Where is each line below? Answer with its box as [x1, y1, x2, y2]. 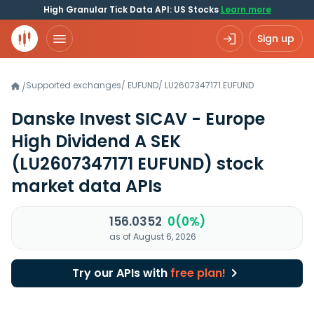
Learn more [220, 4, 271, 15]
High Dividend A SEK [11, 130, 181, 153]
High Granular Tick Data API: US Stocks [43, 4, 221, 15]
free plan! [170, 265, 226, 281]
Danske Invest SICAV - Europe [11, 107, 265, 130]
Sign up [257, 32, 294, 46]
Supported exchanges [26, 79, 121, 91]
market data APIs [11, 175, 162, 198]
